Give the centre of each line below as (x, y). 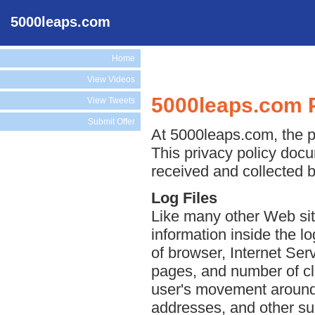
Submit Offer (111, 122)
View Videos (111, 79)
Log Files (184, 198)
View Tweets (111, 101)
